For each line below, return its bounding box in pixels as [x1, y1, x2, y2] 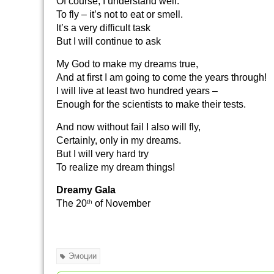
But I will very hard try [56, 149, 149, 159]
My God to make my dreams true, [56, 59, 198, 69]
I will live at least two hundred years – [56, 86, 218, 96]
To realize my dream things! [56, 162, 175, 172]
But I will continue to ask [56, 36, 161, 46]
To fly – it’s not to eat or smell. [56, 9, 183, 20]
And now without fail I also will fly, [56, 122, 201, 132]
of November [92, 198, 150, 209]
